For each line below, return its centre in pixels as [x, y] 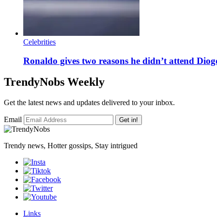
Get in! [129, 120]
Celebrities [39, 42]
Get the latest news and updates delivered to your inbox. [89, 103]
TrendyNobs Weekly [54, 82]
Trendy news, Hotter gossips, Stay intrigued [71, 146]
